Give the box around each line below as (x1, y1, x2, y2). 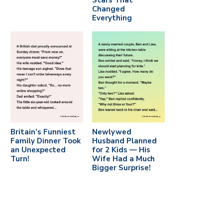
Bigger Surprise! (92, 162, 151, 173)
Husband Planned (92, 135, 157, 146)
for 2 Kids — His (92, 144, 150, 155)
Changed (92, 4, 125, 14)
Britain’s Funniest (10, 126, 76, 137)
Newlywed (92, 126, 131, 137)
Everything (92, 13, 132, 23)
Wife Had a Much (92, 153, 155, 164)
